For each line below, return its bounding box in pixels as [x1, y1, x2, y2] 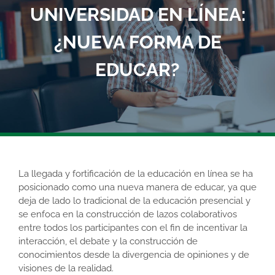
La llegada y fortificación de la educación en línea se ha [18, 168, 253, 180]
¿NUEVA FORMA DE [53, 31, 222, 53]
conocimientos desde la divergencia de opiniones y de [18, 249, 249, 261]
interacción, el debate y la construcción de [18, 236, 198, 247]
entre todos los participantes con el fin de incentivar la [18, 222, 247, 234]
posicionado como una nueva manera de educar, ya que [18, 182, 257, 193]
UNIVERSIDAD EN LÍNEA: [29, 4, 246, 26]
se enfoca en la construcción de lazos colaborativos [18, 209, 237, 220]
